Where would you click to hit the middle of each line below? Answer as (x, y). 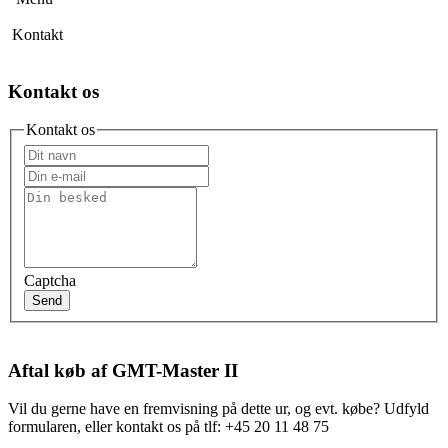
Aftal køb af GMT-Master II (123, 370)
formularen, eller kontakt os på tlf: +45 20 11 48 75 (168, 427)
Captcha (50, 280)
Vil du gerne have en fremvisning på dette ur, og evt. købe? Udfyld (218, 409)
